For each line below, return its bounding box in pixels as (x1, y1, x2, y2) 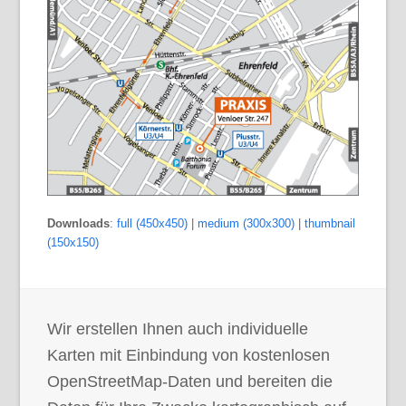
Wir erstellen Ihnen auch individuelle (47, 320, 309, 339)
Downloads (47, 217, 111, 231)
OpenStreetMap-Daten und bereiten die (47, 372, 333, 391)
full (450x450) (117, 217, 188, 231)
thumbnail (304, 217, 356, 231)
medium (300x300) (198, 217, 295, 231)
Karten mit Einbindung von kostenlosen (47, 346, 331, 365)
